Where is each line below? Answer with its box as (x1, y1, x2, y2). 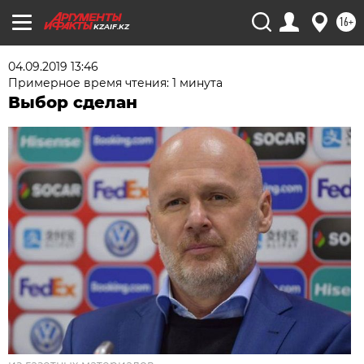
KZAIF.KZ (93, 22, 129, 31)
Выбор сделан (8, 93, 138, 112)
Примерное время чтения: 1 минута (8, 76, 223, 90)
